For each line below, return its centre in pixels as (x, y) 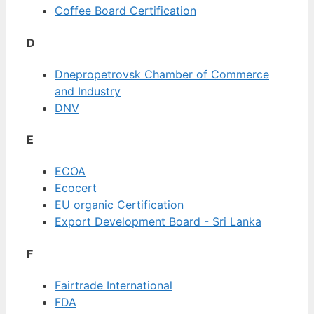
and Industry (88, 91)
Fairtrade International (114, 285)
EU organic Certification (119, 205)
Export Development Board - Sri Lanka (158, 222)
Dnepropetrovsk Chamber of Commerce (162, 74)
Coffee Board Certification (125, 11)
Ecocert (76, 188)
